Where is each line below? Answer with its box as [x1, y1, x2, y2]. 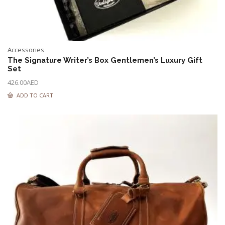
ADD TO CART [17, 91, 53, 99]
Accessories [8, 45, 44, 54]
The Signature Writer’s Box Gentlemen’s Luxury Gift [8, 56, 202, 64]
